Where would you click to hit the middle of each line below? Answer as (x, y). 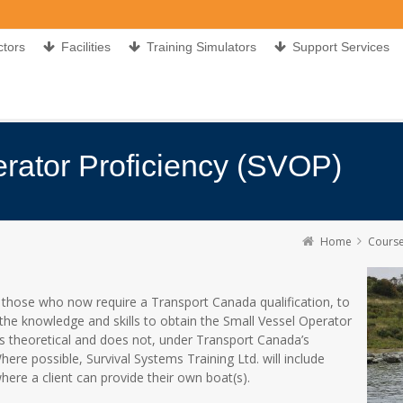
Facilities (86, 47)
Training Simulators (201, 47)
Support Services (341, 47)
